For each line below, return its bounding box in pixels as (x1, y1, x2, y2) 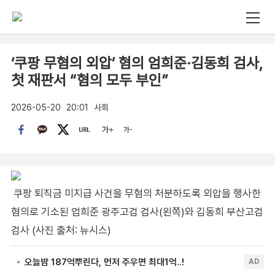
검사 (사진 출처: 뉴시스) (10, 223, 111, 236)
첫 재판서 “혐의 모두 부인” (10, 71, 168, 89)
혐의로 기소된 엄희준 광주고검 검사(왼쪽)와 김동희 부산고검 (10, 205, 263, 218)
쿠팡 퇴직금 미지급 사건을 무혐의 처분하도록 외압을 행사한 (10, 187, 261, 199)
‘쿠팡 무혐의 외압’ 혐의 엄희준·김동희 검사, (10, 53, 263, 72)
